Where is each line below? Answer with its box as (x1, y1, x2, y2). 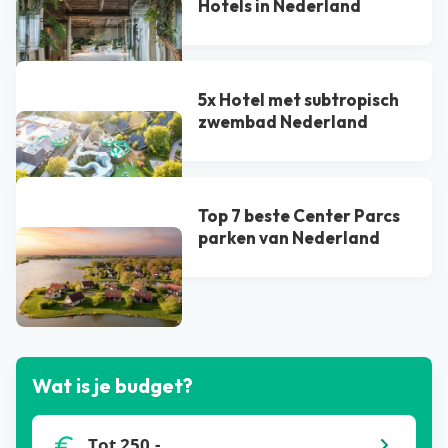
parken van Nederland (198, 227, 381, 248)
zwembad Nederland (198, 111, 369, 132)
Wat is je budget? (32, 373, 193, 398)
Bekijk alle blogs (40, 294, 169, 316)
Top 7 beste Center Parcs (198, 205, 401, 226)
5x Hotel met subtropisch (198, 89, 400, 110)
